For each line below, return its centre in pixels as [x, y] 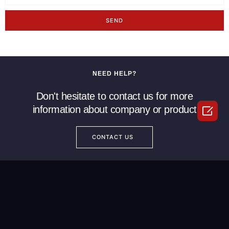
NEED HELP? [114, 74]
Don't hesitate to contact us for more [114, 96]
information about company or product [114, 110]
